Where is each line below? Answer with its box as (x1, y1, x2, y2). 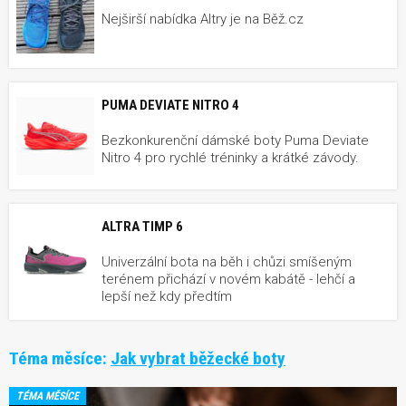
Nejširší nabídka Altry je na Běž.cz (101, 10, 304, 27)
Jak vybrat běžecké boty (111, 347, 285, 369)
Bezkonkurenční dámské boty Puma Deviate (101, 131, 369, 149)
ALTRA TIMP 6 (101, 217, 183, 235)
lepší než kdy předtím (101, 287, 232, 304)
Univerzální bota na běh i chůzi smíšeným (101, 253, 352, 270)
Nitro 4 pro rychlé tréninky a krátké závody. (101, 149, 359, 166)
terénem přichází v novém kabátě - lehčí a (101, 270, 355, 287)
